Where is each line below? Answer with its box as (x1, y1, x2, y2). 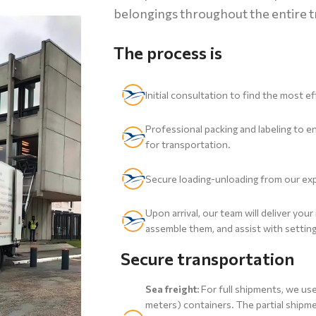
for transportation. (145, 138, 231, 150)
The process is (113, 42, 222, 63)
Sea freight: (145, 283, 199, 295)
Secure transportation (120, 248, 294, 269)
